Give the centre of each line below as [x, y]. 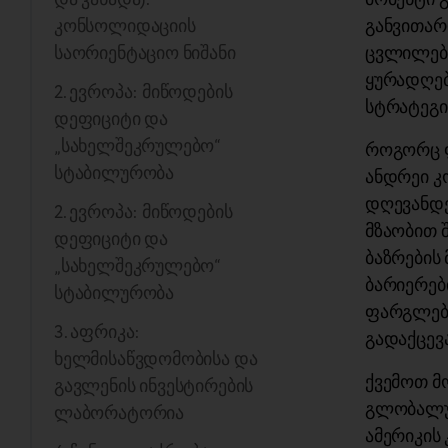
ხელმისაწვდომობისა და [156, 360]
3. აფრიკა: [97, 333]
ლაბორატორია [119, 414]
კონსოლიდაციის [125, 27]
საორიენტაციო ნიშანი [145, 54]
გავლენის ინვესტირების [154, 387]
